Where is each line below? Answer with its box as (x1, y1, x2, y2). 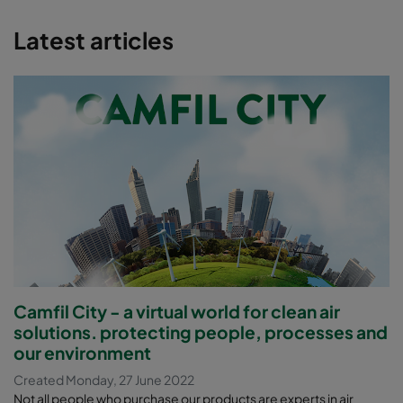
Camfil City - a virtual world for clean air (13, 300, 340, 322)
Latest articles (13, 24, 174, 55)
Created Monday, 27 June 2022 (13, 371, 194, 388)
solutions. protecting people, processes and (13, 320, 388, 343)
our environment (13, 341, 151, 363)
